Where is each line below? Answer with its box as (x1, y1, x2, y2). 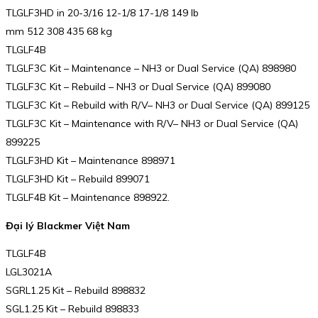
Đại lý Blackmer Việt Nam (6, 219, 130, 232)
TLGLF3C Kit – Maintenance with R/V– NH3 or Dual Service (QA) (6, 117, 298, 130)
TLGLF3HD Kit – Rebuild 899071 (6, 172, 150, 185)
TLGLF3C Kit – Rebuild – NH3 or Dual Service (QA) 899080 (6, 80, 270, 93)
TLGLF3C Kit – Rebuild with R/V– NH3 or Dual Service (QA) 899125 (6, 99, 309, 111)
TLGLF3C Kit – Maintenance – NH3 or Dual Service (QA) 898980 (6, 62, 296, 75)
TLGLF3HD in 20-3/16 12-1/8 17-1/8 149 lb (6, 6, 199, 19)
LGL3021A (6, 265, 52, 279)
